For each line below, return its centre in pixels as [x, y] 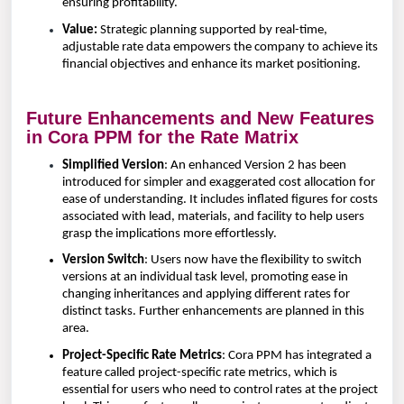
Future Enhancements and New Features [200, 119]
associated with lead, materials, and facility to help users [213, 216]
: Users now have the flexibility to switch [253, 261]
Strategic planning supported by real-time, [212, 30]
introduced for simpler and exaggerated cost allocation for [219, 182]
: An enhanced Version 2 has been [255, 165]
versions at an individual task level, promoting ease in [205, 278]
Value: [80, 30]
